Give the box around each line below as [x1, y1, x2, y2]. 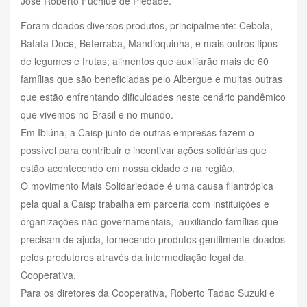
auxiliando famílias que [179, 214, 278, 228]
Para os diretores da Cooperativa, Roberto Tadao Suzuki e [21, 285, 275, 299]
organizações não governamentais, [21, 214, 173, 228]
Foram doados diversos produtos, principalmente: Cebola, [21, 18, 273, 32]
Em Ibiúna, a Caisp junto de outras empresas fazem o [21, 125, 254, 139]
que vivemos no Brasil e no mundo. [21, 107, 173, 121]
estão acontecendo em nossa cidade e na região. [21, 160, 235, 175]
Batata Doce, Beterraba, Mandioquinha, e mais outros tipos [21, 36, 278, 50]
